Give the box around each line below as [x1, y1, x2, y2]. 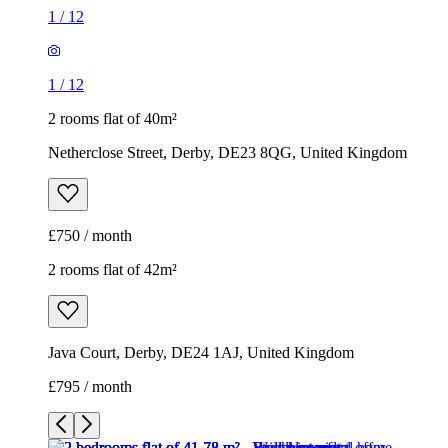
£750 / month [48, 227, 132, 245]
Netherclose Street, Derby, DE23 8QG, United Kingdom [48, 144, 407, 162]
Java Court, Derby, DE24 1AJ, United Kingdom [48, 344, 354, 362]
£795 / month [48, 378, 132, 396]
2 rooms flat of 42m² [48, 261, 177, 279]
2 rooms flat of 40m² [48, 110, 177, 128]
